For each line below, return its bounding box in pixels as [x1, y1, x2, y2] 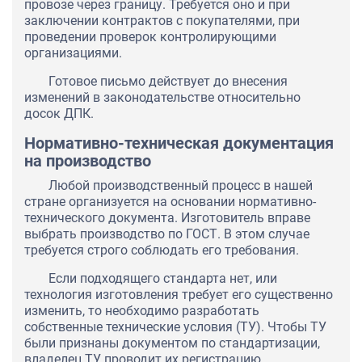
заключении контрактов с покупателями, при [24, 13, 300, 29]
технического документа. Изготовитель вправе [24, 210, 310, 226]
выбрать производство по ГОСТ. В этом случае [24, 226, 309, 242]
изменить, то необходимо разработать [24, 303, 259, 319]
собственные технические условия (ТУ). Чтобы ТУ [24, 319, 326, 335]
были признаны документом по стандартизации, [24, 335, 320, 351]
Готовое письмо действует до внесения [48, 74, 288, 90]
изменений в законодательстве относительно [24, 90, 301, 106]
